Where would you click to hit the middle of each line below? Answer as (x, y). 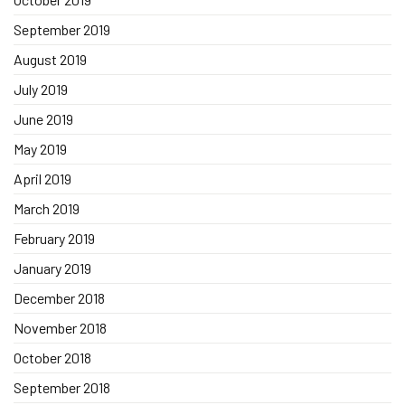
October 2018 (52, 358)
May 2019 (40, 149)
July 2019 (41, 89)
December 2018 (59, 298)
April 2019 (42, 179)
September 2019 (62, 29)
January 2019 (52, 268)
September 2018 (62, 387)
